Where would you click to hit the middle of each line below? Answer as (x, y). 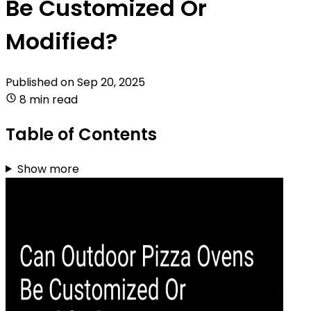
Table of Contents (81, 134)
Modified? (61, 42)
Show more (48, 169)
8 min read (49, 99)
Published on (41, 82)
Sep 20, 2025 (111, 82)
